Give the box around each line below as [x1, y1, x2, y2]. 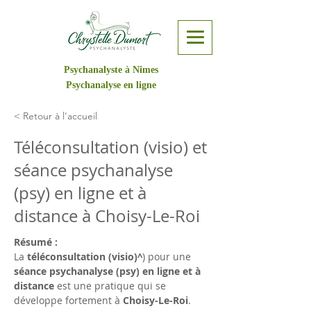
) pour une [142, 250, 194, 263]
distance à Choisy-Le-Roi [14, 205, 200, 227]
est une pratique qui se [54, 279, 169, 292]
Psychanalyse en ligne [65, 80, 156, 90]
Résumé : [14, 235, 58, 249]
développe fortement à [14, 294, 123, 307]
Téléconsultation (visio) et [14, 136, 207, 158]
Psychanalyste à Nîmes [63, 65, 158, 75]
